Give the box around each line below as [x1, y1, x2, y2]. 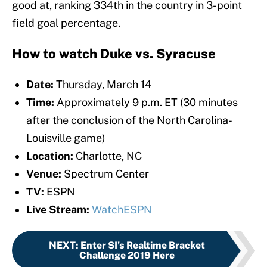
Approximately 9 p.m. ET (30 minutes [54, 96, 238, 109]
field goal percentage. [12, 17, 120, 30]
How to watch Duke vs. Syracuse [12, 46, 216, 62]
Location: [26, 150, 73, 163]
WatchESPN [92, 203, 152, 216]
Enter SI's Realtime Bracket [80, 240, 205, 252]
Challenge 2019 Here [79, 250, 175, 262]
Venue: [26, 167, 61, 181]
